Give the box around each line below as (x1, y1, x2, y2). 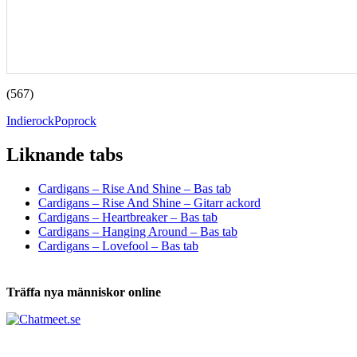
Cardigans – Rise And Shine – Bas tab (38, 181, 231, 195)
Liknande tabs (6, 143, 123, 165)
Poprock (54, 113, 96, 127)
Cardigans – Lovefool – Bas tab (38, 238, 198, 253)
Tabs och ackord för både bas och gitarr (6, 159, 332, 181)
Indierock (6, 113, 54, 127)
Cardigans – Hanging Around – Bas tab (38, 224, 237, 238)
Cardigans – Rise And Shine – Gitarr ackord (38, 195, 261, 210)
